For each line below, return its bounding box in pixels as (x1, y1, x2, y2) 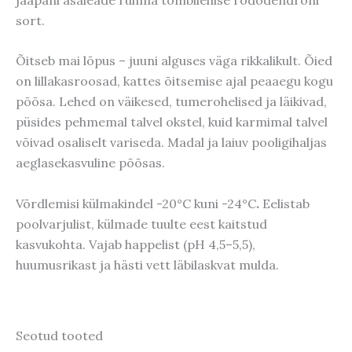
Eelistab (262, 195, 310, 211)
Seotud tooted (16, 327, 103, 343)
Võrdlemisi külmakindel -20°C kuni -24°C (16, 195, 256, 211)
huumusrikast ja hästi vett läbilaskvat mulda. (16, 256, 279, 273)
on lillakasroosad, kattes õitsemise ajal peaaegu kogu (16, 73, 333, 90)
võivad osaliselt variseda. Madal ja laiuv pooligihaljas (16, 134, 327, 151)
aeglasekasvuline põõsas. (16, 155, 165, 171)
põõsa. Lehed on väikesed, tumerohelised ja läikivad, (16, 93, 327, 110)
